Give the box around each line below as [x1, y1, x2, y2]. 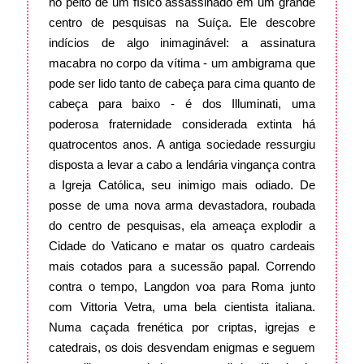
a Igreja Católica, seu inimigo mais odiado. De [49, 178, 315, 193]
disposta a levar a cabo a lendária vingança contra [49, 158, 315, 172]
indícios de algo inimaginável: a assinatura [49, 36, 315, 50]
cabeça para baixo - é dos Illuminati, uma [49, 97, 315, 111]
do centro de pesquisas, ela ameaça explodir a [49, 219, 315, 233]
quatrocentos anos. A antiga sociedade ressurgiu [49, 137, 315, 152]
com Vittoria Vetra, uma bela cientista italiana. [49, 300, 315, 314]
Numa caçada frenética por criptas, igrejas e [49, 320, 315, 335]
